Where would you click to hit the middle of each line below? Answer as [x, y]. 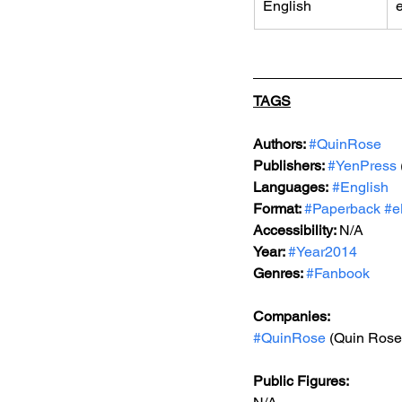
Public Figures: [302, 381]
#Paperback [342, 209]
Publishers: [290, 166]
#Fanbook [338, 273]
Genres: [280, 273]
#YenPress [362, 166]
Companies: [292, 316]
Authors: [281, 144]
